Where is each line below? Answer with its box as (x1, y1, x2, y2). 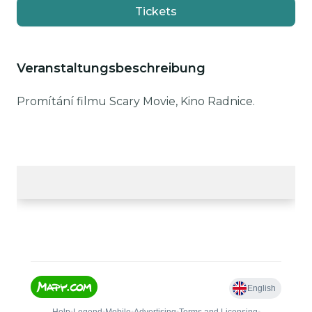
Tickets (135, 5, 177, 18)
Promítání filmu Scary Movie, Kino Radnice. (17, 95, 255, 108)
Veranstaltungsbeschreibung (17, 61, 205, 76)
